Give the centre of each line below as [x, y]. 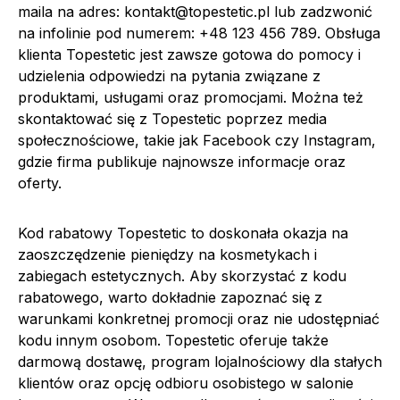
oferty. [40, 183]
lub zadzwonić [321, 11]
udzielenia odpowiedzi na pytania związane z [169, 75]
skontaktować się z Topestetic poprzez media [172, 118]
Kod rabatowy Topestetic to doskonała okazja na [183, 233]
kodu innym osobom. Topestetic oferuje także [173, 340]
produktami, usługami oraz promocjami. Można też [191, 97]
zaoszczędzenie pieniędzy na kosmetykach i [167, 254]
